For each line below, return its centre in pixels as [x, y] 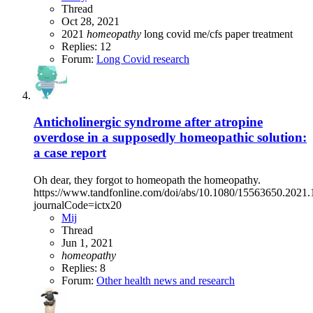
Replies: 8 [83, 268]
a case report [70, 153]
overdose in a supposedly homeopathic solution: [170, 138]
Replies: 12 [86, 46]
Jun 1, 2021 [87, 243]
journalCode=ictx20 [78, 205]
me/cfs [209, 34]
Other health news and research [166, 281]
